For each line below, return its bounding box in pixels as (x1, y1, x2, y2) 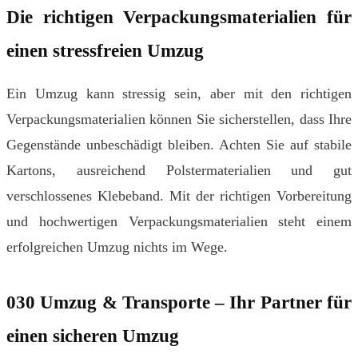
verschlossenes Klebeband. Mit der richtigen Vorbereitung (6, 188, 352, 205)
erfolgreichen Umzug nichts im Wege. (6, 239, 228, 256)
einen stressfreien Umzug (6, 39, 204, 61)
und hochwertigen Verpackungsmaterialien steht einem (6, 213, 352, 230)
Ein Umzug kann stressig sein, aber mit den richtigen (6, 86, 352, 102)
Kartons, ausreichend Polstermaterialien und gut (6, 162, 352, 179)
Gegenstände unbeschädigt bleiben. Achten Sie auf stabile (6, 137, 352, 153)
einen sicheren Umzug (6, 325, 179, 347)
